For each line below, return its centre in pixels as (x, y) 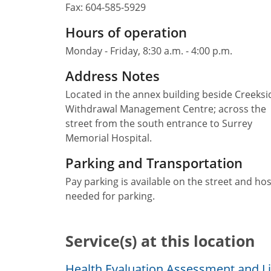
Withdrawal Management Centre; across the (166, 109)
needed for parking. (110, 196)
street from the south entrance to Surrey (159, 123)
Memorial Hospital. (109, 138)
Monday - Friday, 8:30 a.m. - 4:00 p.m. (149, 51)
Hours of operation (126, 32)
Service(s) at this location (160, 240)
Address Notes (113, 75)
